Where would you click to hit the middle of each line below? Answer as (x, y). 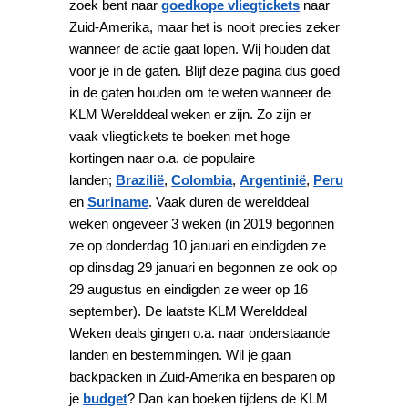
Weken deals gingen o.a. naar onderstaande (200, 332)
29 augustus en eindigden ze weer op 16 (189, 289)
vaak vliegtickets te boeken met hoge (180, 136)
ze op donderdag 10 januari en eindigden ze (198, 245)
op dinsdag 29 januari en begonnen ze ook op (204, 267)
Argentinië (273, 179)
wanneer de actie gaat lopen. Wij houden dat (200, 48)
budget (106, 398)
